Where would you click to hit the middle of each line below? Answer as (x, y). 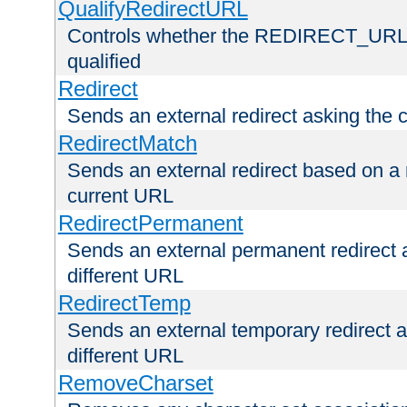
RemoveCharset (135, 383)
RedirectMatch (127, 144)
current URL (120, 196)
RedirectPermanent (150, 223)
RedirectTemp (124, 303)
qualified (104, 62)
